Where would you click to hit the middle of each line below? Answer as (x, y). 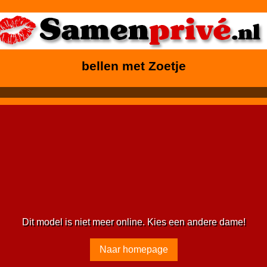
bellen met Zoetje (133, 66)
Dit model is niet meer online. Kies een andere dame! (133, 222)
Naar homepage (133, 249)
